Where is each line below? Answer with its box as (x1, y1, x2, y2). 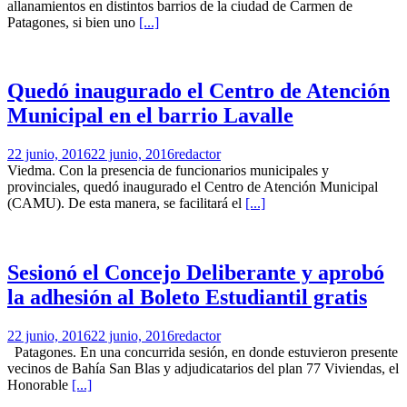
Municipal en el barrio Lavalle (7, 104, 293, 128)
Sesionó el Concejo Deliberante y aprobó (7, 261, 384, 285)
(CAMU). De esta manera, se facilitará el (7, 195, 245, 212)
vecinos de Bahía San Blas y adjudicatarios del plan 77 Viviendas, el (7, 361, 399, 377)
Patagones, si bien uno (7, 14, 139, 30)
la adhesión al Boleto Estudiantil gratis (7, 285, 367, 310)
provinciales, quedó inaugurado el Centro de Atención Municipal (7, 179, 378, 195)
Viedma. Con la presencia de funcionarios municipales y (7, 163, 329, 179)
